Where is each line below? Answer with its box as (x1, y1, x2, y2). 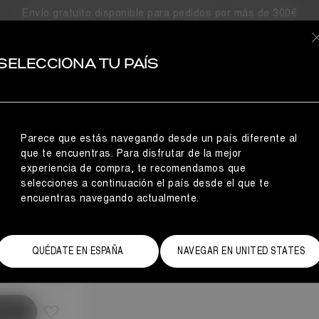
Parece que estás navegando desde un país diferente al (21, 132, 298, 145)
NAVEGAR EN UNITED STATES (177, 245, 305, 257)
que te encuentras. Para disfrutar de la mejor (21, 147, 242, 159)
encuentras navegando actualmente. (21, 192, 199, 204)
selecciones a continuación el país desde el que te (21, 177, 270, 189)
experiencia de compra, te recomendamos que (21, 162, 246, 174)
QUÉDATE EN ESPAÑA (32, 245, 124, 257)
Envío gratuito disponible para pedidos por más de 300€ (22, 7, 297, 19)
